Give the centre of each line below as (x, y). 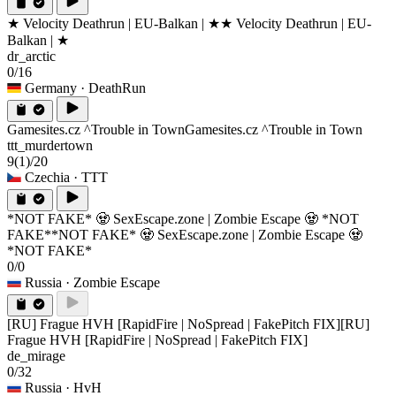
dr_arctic (31, 57)
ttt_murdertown (50, 146)
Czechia (47, 178)
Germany (51, 88)
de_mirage (36, 356)
